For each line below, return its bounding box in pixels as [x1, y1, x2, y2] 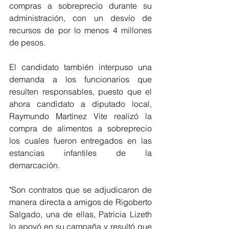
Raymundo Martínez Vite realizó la [9, 111, 152, 121]
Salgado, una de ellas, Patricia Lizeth [9, 209, 152, 219]
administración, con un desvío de [9, 13, 152, 23]
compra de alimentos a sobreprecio [9, 123, 152, 133]
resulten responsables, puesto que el [9, 86, 152, 97]
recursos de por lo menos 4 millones [9, 25, 152, 35]
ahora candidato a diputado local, [9, 99, 152, 109]
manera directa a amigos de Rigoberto [9, 197, 152, 207]
